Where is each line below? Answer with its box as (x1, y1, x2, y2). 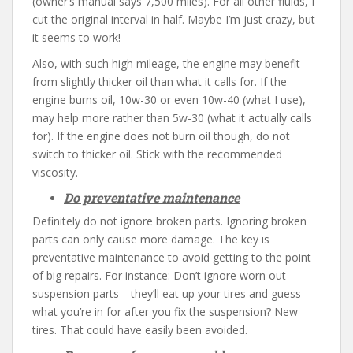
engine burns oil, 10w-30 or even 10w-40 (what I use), (32, 92, 306, 107)
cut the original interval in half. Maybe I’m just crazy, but (32, 12, 315, 27)
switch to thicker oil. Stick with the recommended (32, 147, 282, 162)
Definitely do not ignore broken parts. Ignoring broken (32, 214, 307, 229)
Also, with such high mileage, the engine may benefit (32, 56, 300, 71)
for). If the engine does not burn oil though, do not (32, 128, 290, 143)
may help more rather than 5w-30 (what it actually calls (32, 110, 312, 125)
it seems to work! (32, 30, 121, 45)
